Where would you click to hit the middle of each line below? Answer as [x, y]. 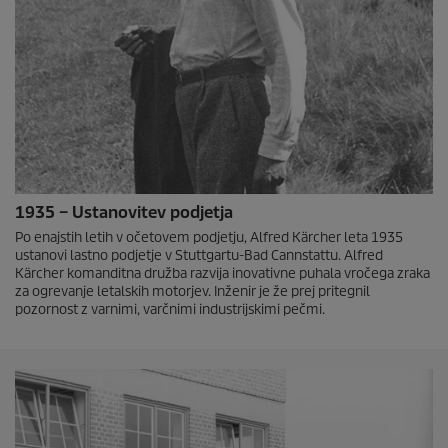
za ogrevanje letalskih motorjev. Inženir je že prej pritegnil [192, 291]
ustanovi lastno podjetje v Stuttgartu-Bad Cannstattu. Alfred [199, 255]
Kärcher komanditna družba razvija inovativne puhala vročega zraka [222, 273]
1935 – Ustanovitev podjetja [124, 212]
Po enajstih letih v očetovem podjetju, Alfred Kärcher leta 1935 [209, 237]
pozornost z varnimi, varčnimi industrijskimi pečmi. [170, 309]
